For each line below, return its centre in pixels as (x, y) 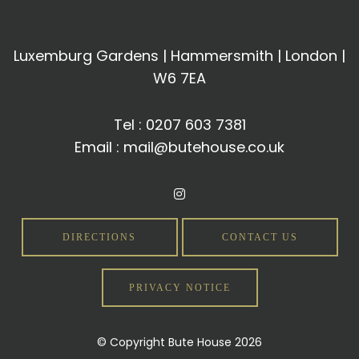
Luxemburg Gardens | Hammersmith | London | (179, 56)
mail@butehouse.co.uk (204, 147)
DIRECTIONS (99, 237)
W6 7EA (179, 78)
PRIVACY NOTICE (179, 288)
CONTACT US (260, 237)
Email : (99, 147)
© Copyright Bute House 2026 (179, 342)
